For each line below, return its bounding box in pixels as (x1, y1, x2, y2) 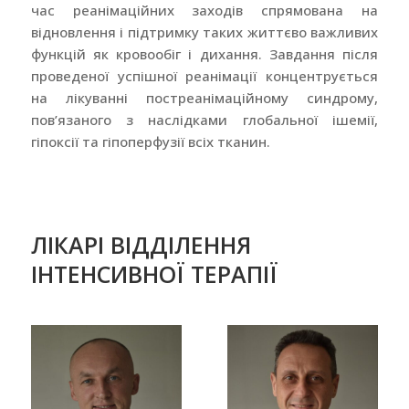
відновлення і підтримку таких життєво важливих (30, 22, 379, 41)
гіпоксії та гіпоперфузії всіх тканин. (30, 131, 270, 151)
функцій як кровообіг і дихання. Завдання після (30, 44, 379, 63)
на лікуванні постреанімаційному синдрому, (30, 88, 379, 107)
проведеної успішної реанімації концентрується (30, 66, 379, 85)
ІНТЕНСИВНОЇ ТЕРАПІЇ (30, 257, 278, 289)
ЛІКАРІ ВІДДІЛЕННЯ (30, 228, 251, 260)
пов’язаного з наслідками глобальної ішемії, (30, 110, 379, 129)
